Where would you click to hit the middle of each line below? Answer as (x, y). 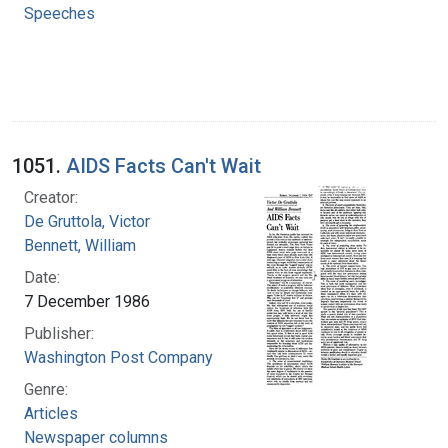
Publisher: (59, 333)
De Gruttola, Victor (87, 221)
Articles (51, 413)
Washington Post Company (118, 357)
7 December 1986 (87, 301)
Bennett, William (80, 245)
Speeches (59, 13)
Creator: (51, 197)
